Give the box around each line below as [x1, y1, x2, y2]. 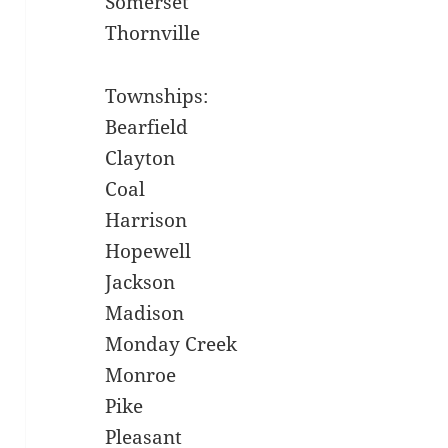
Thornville [105, 20, 201, 47]
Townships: [105, 83, 209, 110]
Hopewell [105, 238, 192, 265]
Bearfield [105, 114, 189, 141]
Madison [105, 300, 185, 327]
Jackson [105, 269, 176, 296]
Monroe [105, 362, 177, 389]
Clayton [105, 145, 176, 172]
